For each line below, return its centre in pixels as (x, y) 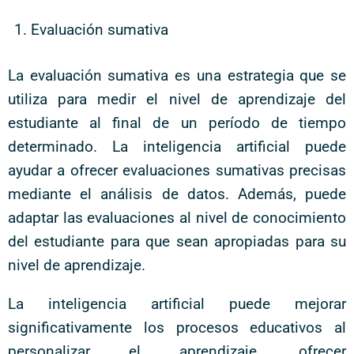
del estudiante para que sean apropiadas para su (177, 241)
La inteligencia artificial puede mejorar (177, 304)
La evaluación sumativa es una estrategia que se (177, 75)
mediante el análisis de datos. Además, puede (177, 194)
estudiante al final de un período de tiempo (177, 123)
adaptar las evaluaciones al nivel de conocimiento (177, 218)
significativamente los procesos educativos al (177, 328)
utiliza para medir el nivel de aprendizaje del (177, 99)
